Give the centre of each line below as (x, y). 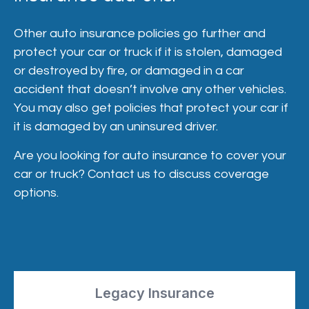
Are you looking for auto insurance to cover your (150, 156)
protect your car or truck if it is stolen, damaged (148, 52)
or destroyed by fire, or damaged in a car (129, 71)
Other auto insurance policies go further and (140, 33)
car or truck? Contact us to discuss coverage (141, 174)
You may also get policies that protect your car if (151, 108)
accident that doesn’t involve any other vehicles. (150, 89)
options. (36, 193)
